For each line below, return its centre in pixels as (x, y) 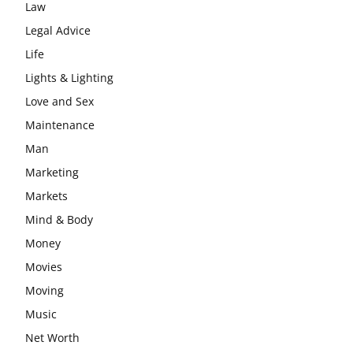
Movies (44, 267)
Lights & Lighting (69, 78)
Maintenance (60, 125)
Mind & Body (59, 219)
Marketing (52, 172)
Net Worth (52, 338)
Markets (46, 196)
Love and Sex (59, 101)
